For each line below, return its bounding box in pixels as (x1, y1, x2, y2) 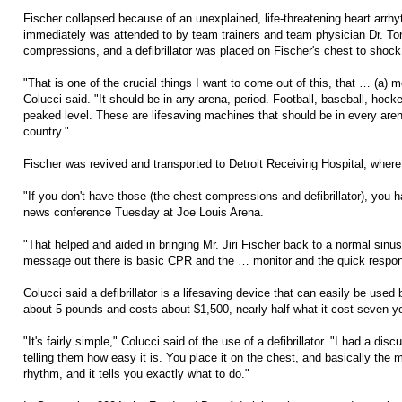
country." (23, 124, 69, 138)
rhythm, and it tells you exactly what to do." (23, 366, 249, 380)
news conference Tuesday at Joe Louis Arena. (23, 205, 264, 219)
